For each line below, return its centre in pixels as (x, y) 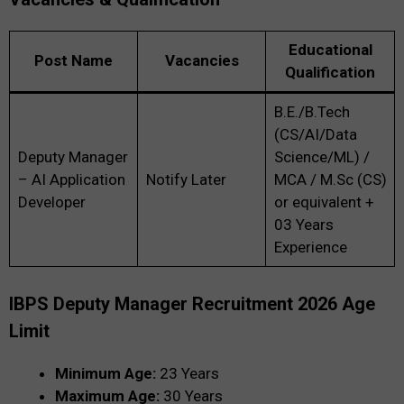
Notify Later (186, 180)
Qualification (330, 73)
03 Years (303, 225)
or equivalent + (324, 202)
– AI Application (71, 180)
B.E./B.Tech (312, 112)
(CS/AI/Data (315, 135)
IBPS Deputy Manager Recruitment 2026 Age (192, 303)
